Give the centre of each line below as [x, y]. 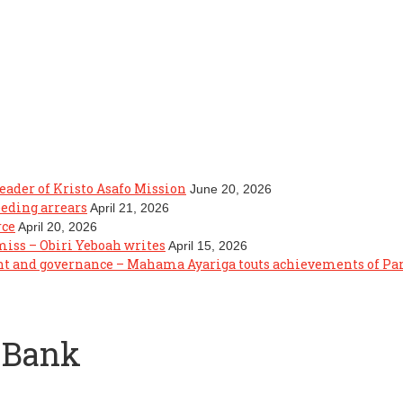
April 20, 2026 [58, 226]
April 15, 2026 [208, 245]
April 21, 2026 [130, 207]
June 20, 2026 [231, 188]
